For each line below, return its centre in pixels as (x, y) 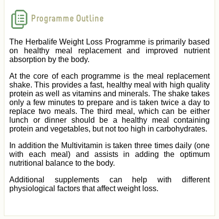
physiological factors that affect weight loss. (84, 189)
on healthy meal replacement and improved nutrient (109, 51)
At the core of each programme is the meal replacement (109, 76)
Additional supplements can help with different (109, 180)
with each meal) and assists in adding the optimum (109, 154)
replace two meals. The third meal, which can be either (109, 111)
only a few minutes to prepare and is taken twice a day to (109, 103)
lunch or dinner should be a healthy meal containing (109, 120)
